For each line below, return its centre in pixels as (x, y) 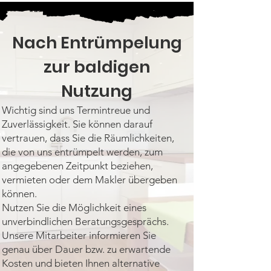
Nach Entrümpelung (97, 43)
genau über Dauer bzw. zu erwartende (86, 249)
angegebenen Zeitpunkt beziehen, (77, 166)
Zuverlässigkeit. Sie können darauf (77, 124)
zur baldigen (97, 67)
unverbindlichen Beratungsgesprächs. (85, 221)
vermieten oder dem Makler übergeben (90, 180)
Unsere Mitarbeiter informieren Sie (79, 235)
